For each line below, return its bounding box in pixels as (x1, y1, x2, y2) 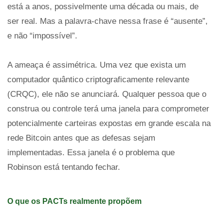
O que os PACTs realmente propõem (7, 197, 142, 205)
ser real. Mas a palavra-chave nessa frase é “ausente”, (7, 17, 208, 26)
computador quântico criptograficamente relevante (7, 75, 189, 84)
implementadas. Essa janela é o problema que (7, 148, 175, 157)
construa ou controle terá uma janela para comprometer (7, 104, 209, 113)
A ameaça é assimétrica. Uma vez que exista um (7, 60, 186, 70)
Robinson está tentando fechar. (7, 163, 120, 172)
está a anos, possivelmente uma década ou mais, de (7, 2, 199, 11)
